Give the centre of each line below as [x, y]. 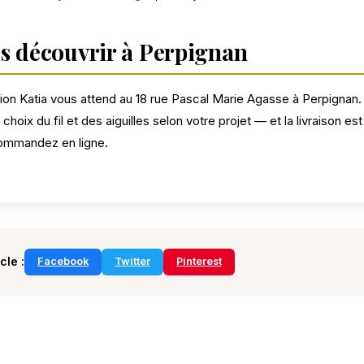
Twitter [132, 262]
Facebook [63, 262]
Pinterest [199, 262]
